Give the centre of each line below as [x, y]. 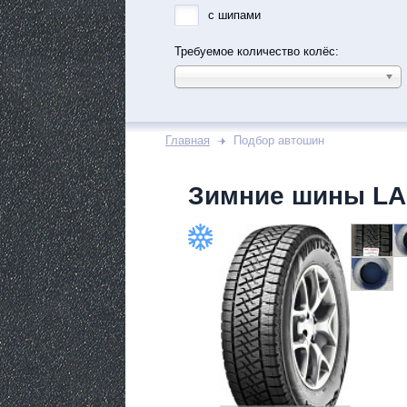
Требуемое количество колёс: [257, 51]
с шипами [234, 15]
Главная [188, 140]
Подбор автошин [279, 140]
